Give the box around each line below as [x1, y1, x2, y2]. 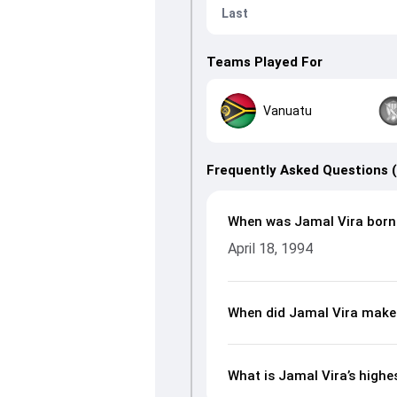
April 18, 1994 [227, 240, 313, 257]
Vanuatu [262, 103, 312, 118]
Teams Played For [206, 54, 323, 70]
